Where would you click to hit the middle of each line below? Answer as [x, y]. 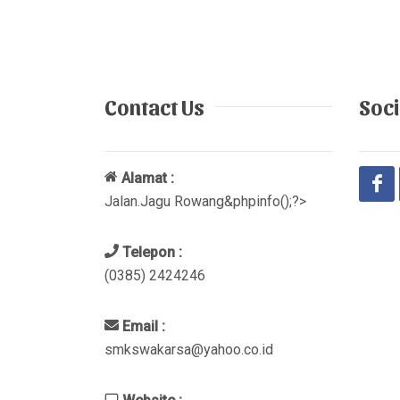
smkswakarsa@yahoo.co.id [189, 350]
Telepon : [150, 253]
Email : [142, 327]
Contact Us [154, 107]
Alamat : [146, 179]
